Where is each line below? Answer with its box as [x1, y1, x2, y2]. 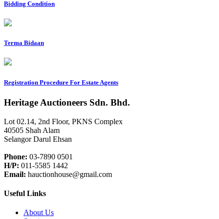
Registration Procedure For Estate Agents [4, 78, 118, 86]
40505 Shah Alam [4, 126, 60, 134]
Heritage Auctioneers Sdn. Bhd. [4, 97, 130, 108]
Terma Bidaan [4, 39, 44, 47]
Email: [4, 170, 26, 178]
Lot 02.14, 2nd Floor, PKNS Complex [4, 117, 123, 126]
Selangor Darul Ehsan [4, 134, 72, 143]
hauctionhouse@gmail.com [26, 170, 112, 178]
